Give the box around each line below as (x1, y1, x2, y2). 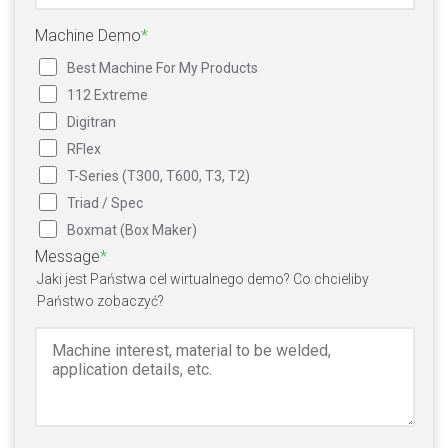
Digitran (67, 113, 116, 130)
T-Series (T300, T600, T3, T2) (67, 167, 250, 184)
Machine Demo (35, 25, 141, 45)
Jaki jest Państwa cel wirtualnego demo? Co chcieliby (37, 270, 369, 287)
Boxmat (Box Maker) (67, 221, 197, 238)
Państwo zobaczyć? (37, 292, 164, 309)
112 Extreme (67, 86, 148, 103)
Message (35, 246, 100, 266)
